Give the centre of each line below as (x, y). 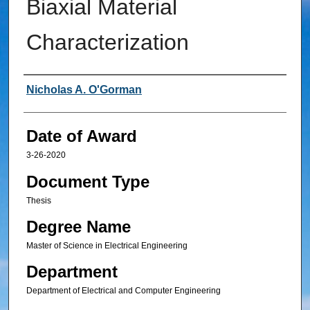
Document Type (88, 181)
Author (47, 91)
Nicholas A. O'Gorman (84, 90)
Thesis (38, 200)
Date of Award (81, 136)
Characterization (107, 43)
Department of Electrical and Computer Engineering (123, 291)
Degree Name (78, 227)
